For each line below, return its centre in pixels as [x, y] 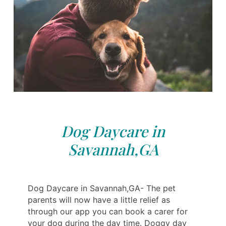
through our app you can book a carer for [108, 212]
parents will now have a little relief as [99, 200]
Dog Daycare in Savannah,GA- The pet [102, 188]
